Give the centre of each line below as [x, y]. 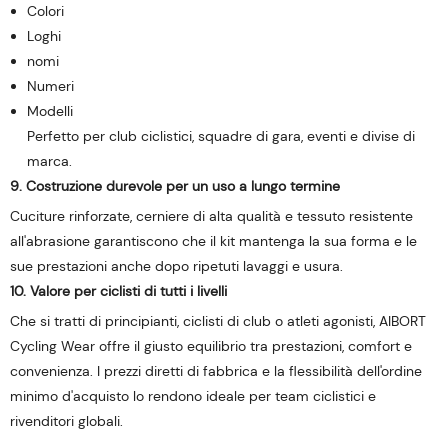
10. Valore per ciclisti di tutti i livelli [118, 291]
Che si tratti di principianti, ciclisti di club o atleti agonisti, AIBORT [218, 321]
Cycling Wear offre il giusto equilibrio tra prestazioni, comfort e [211, 346]
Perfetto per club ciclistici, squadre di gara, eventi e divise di [220, 136]
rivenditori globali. [66, 421]
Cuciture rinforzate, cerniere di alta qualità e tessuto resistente [211, 216]
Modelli [49, 111]
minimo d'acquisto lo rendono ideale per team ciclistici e [193, 396]
